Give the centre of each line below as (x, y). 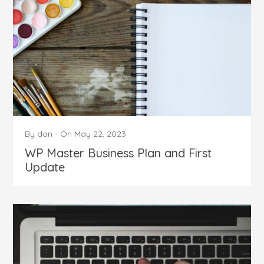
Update (45, 167)
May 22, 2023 (100, 134)
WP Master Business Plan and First (118, 153)
